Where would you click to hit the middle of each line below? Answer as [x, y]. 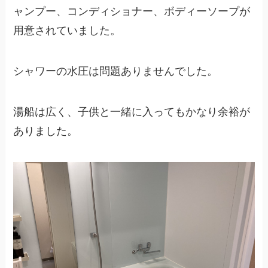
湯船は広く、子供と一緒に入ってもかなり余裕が [132, 112]
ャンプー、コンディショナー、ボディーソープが [132, 12]
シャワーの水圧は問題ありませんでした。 [116, 71]
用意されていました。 [67, 31]
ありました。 [46, 131]
